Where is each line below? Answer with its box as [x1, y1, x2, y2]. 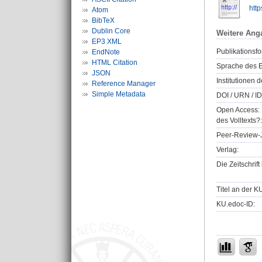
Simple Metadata [92, 90, 146, 98]
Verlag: [216, 146, 239, 154]
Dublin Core [92, 27, 130, 35]
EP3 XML [92, 37, 122, 46]
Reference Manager [92, 80, 156, 88]
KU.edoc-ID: [216, 200, 255, 209]
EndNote [92, 48, 120, 56]
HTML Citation [92, 58, 137, 67]
